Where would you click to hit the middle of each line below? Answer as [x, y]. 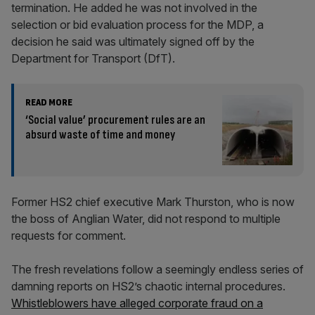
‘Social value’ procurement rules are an [115, 120]
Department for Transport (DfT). [93, 59]
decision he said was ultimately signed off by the [133, 42]
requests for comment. [69, 236]
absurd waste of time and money [100, 135]
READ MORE [49, 103]
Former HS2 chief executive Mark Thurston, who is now [153, 202]
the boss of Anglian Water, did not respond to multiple [146, 219]
